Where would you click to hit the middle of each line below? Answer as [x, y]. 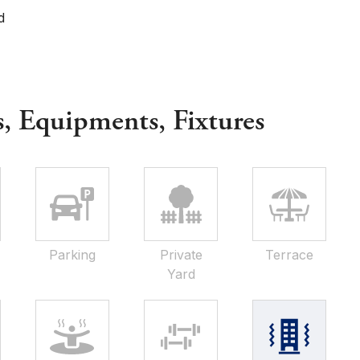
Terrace [290, 255]
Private [181, 255]
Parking [72, 255]
